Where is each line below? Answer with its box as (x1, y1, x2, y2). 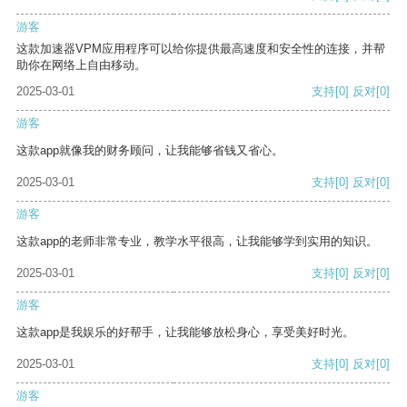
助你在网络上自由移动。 (16, 58, 146, 73)
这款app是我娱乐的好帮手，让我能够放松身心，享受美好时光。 (16, 325, 354, 340)
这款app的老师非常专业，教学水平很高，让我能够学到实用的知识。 (16, 234, 378, 249)
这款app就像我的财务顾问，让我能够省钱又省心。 (16, 144, 283, 158)
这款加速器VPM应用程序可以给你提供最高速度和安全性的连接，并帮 (16, 42, 385, 56)
